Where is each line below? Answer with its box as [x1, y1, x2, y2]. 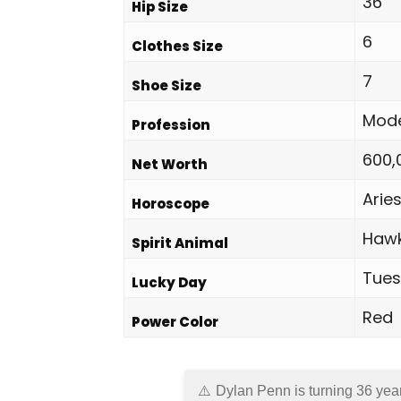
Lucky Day [132, 273, 207, 292]
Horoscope [132, 194, 209, 213]
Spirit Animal [132, 234, 228, 252]
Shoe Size [132, 76, 201, 95]
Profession [132, 115, 210, 134]
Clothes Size [132, 37, 223, 55]
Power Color [132, 312, 218, 331]
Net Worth [132, 155, 208, 174]
